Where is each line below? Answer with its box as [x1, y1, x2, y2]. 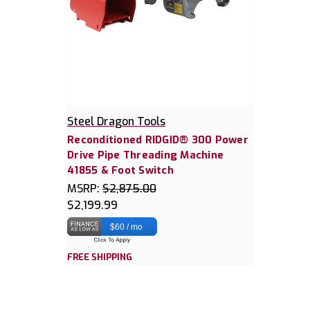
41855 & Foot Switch [67, 163, 174, 178]
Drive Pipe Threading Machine [67, 148, 224, 163]
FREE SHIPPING [67, 251, 132, 264]
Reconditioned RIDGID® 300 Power [67, 133, 248, 147]
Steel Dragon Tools [67, 114, 165, 129]
